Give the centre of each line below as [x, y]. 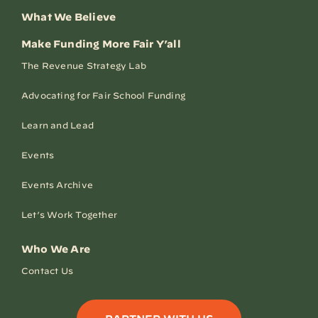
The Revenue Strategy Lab [84, 65]
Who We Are [56, 249]
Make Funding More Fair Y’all [101, 44]
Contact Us [47, 270]
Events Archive [57, 184]
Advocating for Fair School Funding [103, 95]
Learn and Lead [57, 125]
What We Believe [68, 17]
